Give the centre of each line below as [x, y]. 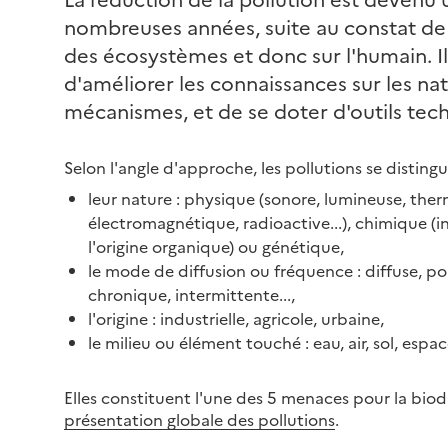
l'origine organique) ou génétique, [216, 245]
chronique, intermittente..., [191, 293]
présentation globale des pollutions [199, 418]
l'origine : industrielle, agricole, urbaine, [236, 317]
